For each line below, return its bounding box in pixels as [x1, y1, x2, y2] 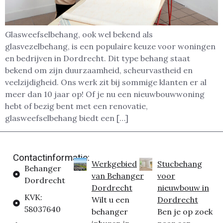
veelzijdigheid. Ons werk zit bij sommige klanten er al [5, 77, 207, 88]
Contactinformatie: [13, 151, 90, 163]
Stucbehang [157, 158, 202, 169]
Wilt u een [91, 194, 129, 205]
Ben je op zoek [157, 206, 213, 217]
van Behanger [91, 170, 144, 181]
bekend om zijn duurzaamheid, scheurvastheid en [5, 65, 193, 76]
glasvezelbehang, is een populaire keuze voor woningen [5, 41, 216, 52]
